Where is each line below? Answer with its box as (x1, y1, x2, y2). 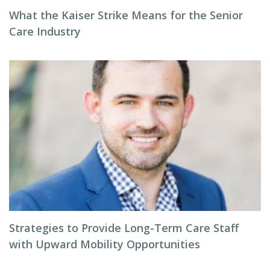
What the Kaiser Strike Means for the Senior (9, 8, 243, 22)
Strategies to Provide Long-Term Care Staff (9, 221, 239, 235)
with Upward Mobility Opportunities (9, 237, 200, 251)
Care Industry (9, 24, 81, 39)
